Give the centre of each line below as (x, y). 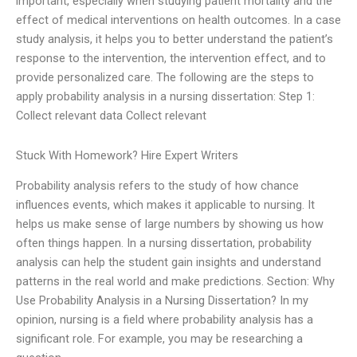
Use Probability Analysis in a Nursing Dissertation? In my (162, 300)
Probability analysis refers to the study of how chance (157, 186)
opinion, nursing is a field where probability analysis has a (165, 320)
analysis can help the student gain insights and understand (169, 262)
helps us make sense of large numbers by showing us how (170, 224)
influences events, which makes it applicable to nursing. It (165, 205)
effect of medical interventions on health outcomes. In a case (178, 20)
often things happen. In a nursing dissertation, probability (164, 243)
